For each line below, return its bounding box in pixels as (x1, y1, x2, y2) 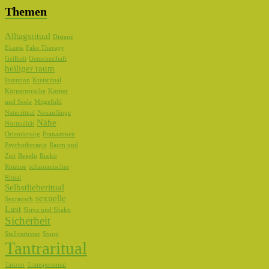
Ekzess (5, 44, 23, 51)
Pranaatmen (43, 130, 75, 138)
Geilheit (5, 55, 26, 62)
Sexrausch (5, 195, 33, 202)
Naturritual (5, 109, 35, 116)
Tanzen (5, 261, 25, 268)
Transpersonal (27, 261, 66, 268)
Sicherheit (5, 214, 50, 227)
